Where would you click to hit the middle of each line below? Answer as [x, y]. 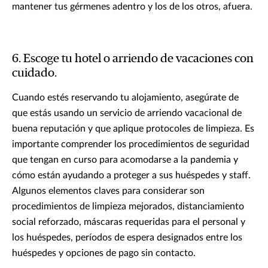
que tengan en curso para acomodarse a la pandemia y [125, 160]
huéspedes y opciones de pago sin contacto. [104, 253]
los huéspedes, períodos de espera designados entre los [127, 238]
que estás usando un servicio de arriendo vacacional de [127, 113]
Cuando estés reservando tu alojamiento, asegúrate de [125, 98]
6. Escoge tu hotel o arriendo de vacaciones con [133, 59]
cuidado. [34, 73]
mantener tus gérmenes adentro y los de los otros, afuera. [132, 7]
